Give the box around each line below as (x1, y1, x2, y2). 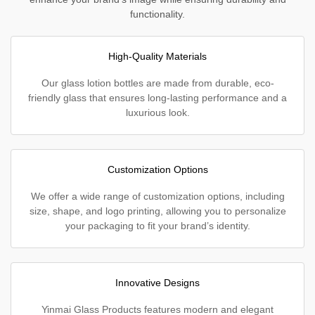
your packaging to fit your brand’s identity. (65, 220, 250, 231)
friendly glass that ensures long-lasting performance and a (28, 92, 287, 103)
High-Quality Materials (108, 51, 207, 62)
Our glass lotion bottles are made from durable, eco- (41, 77, 274, 89)
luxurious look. (125, 107, 190, 118)
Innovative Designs (115, 277, 200, 288)
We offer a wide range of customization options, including (30, 191, 285, 202)
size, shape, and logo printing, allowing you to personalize (29, 205, 286, 217)
